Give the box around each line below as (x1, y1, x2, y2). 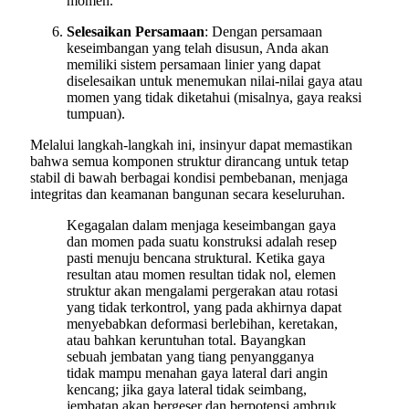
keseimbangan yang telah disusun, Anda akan (67, 40, 329, 57)
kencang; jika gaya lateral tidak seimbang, (67, 382, 307, 398)
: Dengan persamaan (204, 24, 322, 40)
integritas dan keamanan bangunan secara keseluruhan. (30, 186, 345, 203)
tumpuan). (67, 106, 125, 122)
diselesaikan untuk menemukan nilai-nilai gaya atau (67, 73, 362, 89)
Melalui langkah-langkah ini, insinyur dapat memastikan (30, 137, 352, 153)
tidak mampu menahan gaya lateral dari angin (67, 365, 328, 382)
